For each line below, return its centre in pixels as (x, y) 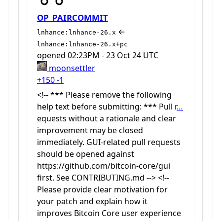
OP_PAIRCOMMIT (73, 18)
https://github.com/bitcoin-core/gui (104, 166)
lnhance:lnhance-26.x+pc (82, 44)
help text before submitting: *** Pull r (107, 107)
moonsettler (71, 68)
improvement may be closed (90, 130)
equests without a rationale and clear (107, 119)
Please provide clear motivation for (102, 190)
